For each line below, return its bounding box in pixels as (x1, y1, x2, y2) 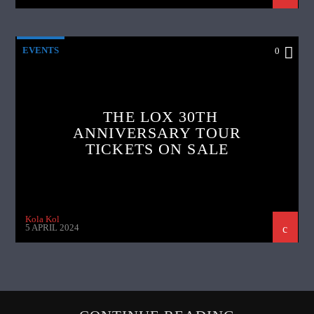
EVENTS (22, 44, 60, 55)
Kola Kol (25, 213, 60, 224)
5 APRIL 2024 (25, 222, 80, 233)
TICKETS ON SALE (86, 139, 228, 158)
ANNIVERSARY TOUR (73, 123, 241, 142)
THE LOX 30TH (103, 107, 218, 125)
